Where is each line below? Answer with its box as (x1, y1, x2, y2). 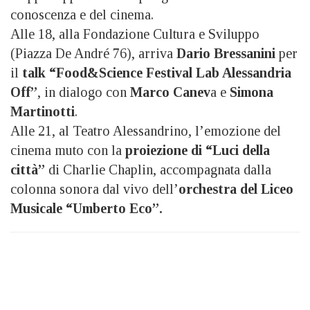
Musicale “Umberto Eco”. (10, 200, 163, 216)
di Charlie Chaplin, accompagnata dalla (45, 161, 271, 177)
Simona (230, 84, 273, 100)
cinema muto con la (10, 142, 125, 158)
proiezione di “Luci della (125, 142, 270, 158)
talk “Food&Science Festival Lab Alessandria (22, 64, 291, 80)
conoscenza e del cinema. (10, 6, 154, 22)
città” (10, 161, 45, 177)
